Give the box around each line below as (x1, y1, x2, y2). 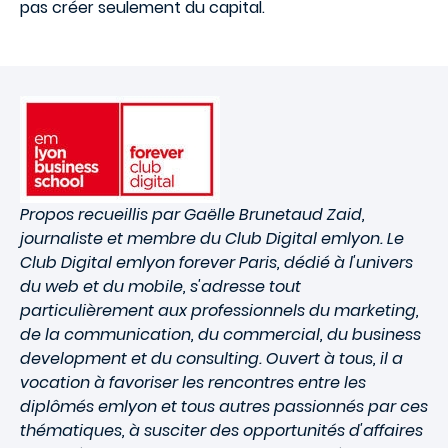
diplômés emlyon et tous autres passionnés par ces (20, 395, 428, 418)
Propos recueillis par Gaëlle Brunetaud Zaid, (20, 203, 365, 226)
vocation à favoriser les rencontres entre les (20, 371, 366, 394)
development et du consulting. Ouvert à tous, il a (20, 347, 403, 370)
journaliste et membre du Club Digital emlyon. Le (20, 227, 404, 250)
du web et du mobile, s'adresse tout (20, 275, 301, 298)
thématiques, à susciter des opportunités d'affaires (20, 419, 423, 442)
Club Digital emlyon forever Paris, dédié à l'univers (20, 251, 413, 274)
